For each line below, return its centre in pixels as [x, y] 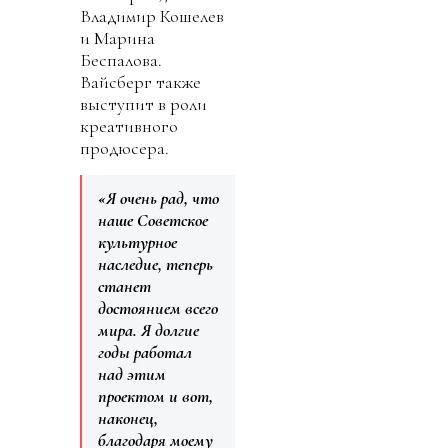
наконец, [128, 417]
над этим [132, 373]
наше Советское [153, 219]
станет [124, 285]
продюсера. [124, 147]
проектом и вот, [155, 395]
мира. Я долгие [148, 329]
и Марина [117, 37]
